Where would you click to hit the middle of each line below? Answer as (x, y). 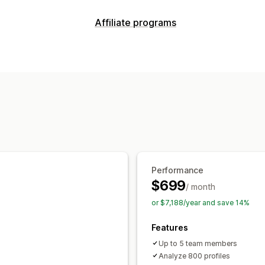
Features (170, 227)
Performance (177, 170)
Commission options (139, 50)
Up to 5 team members (198, 243)
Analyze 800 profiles (194, 256)
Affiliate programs (135, 22)
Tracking (114, 67)
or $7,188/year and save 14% (201, 202)
